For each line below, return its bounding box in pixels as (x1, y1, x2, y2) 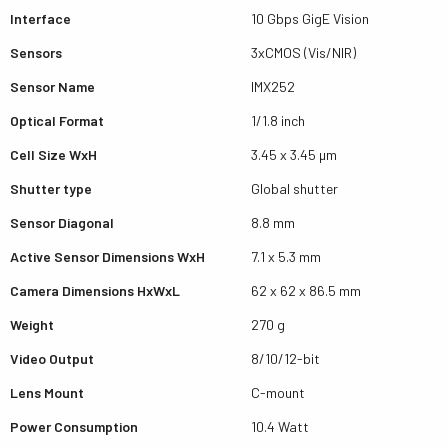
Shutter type (10, 180, 92, 197)
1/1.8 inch (251, 112, 305, 129)
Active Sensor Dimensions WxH (10, 248, 205, 265)
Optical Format (10, 112, 104, 129)
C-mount (251, 384, 305, 401)
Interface (10, 10, 71, 27)
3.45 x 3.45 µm (251, 146, 337, 163)
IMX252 (251, 78, 295, 95)
